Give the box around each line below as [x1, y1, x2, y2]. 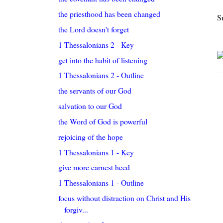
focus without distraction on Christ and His [58, 193, 191, 204]
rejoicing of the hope [58, 131, 123, 142]
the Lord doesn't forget [58, 23, 129, 34]
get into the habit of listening [58, 54, 148, 65]
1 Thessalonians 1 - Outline [58, 177, 144, 188]
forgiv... [64, 204, 89, 215]
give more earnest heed [58, 162, 130, 173]
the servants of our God [58, 85, 132, 96]
